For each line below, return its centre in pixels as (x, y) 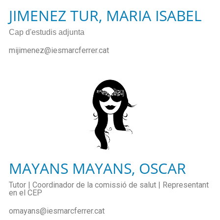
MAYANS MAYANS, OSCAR (97, 168)
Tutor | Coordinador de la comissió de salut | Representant (109, 185)
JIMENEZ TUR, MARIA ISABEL (105, 15)
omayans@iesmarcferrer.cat (57, 211)
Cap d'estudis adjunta (47, 32)
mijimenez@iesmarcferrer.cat (59, 50)
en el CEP (27, 193)
